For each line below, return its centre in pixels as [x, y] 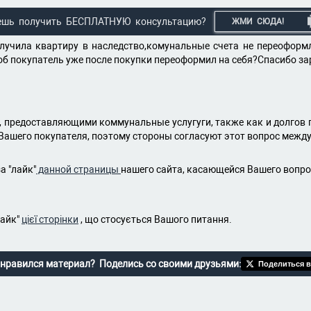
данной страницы [78, 169]
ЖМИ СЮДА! [258, 22]
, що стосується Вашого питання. [155, 219]
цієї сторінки [50, 219]
